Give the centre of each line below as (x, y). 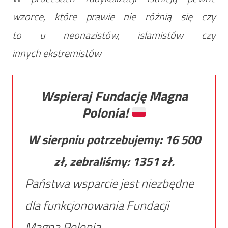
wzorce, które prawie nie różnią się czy (114, 16)
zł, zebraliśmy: (93, 161)
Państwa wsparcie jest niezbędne (109, 183)
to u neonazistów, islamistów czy (114, 35)
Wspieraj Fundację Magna (114, 96)
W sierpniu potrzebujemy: (96, 139)
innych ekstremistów (56, 53)
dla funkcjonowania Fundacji (97, 205)
